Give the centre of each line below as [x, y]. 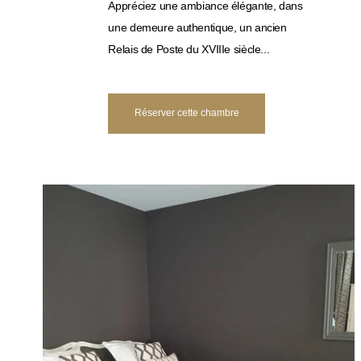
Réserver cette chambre [187, 113]
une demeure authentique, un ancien [197, 27]
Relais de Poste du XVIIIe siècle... [189, 49]
